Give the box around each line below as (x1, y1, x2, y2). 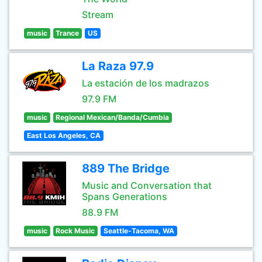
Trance (56, 29, 80, 37)
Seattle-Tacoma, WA (103, 226, 174, 235)
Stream (82, 9, 113, 20)
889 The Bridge (82, 161, 170, 175)
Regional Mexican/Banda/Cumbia (56, 113, 170, 122)
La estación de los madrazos (82, 77, 209, 89)
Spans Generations (82, 191, 167, 202)
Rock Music (56, 226, 95, 235)
